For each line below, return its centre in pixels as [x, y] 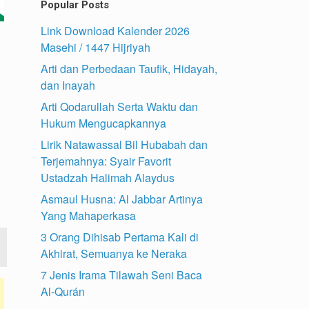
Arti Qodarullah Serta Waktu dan [120, 106]
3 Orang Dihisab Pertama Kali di [120, 237]
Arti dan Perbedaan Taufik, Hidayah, [129, 68]
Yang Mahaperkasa [89, 215]
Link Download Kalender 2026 [116, 30]
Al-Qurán [63, 291]
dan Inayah [68, 85]
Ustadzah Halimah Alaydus [108, 177]
